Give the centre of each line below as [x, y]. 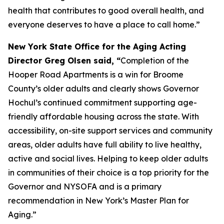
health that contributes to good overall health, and [106, 10]
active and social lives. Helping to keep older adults [108, 158]
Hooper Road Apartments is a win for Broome [96, 74]
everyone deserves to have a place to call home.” [104, 24]
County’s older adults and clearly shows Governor [103, 88]
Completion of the [155, 60]
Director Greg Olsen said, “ [64, 60]
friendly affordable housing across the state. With [103, 116]
